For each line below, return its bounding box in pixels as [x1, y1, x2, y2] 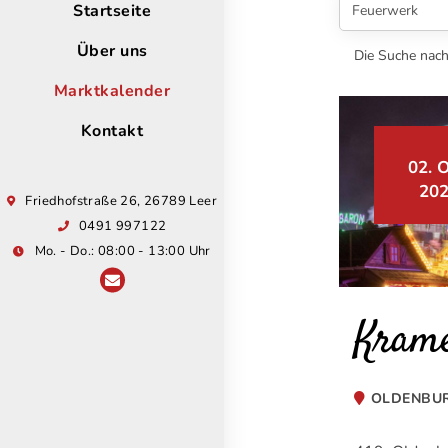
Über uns [76, 39, 148, 62]
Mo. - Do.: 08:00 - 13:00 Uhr [34, 241, 211, 260]
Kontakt [80, 119, 144, 142]
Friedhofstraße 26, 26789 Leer [25, 191, 217, 210]
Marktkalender [53, 79, 171, 102]
